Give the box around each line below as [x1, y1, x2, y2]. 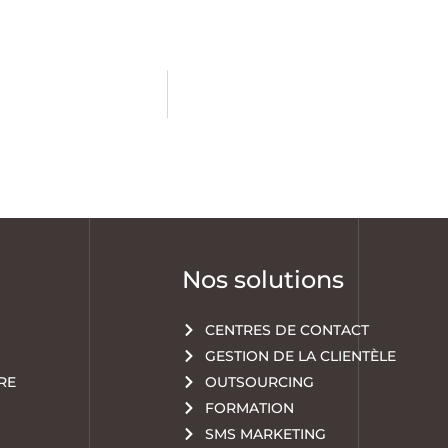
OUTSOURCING [204, 373, 314, 392]
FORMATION [204, 399, 294, 418]
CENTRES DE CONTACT [204, 321, 369, 340]
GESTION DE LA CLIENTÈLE [204, 347, 396, 366]
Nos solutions [182, 265, 344, 295]
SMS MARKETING [204, 425, 326, 444]
